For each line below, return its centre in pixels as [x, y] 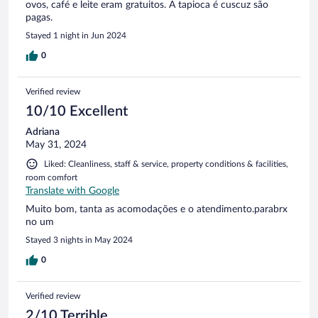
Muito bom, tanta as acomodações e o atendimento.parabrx [157, 210]
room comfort [51, 178]
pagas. [39, 18]
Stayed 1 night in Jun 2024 [76, 36]
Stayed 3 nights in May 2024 [79, 240]
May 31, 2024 [56, 145]
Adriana [43, 132]
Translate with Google [72, 191]
